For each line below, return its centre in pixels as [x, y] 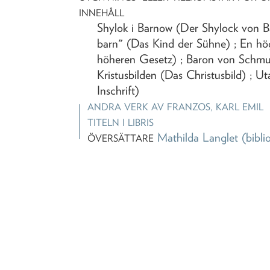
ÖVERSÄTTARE [121, 138]
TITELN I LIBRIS [121, 122]
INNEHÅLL [102, 13]
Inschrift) [118, 90]
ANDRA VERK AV [127, 107]
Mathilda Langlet [198, 137]
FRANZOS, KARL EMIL [215, 107]
